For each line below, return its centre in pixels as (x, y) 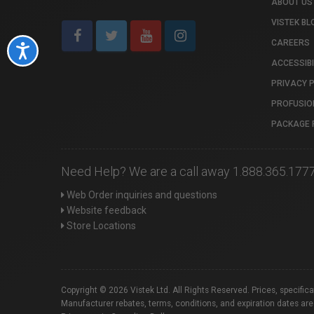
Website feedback (105, 210)
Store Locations (100, 226)
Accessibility (57, 49)
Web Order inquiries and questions (141, 195)
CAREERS (291, 43)
